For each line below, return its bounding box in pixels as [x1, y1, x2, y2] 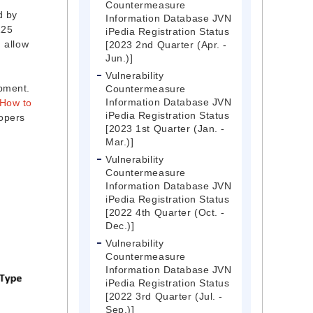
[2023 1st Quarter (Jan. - [105, 123, 225, 135]
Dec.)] [105, 220, 135, 232]
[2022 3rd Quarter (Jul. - [105, 291, 223, 303]
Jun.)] [105, 52, 133, 64]
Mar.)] [105, 136, 134, 148]
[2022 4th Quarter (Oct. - [105, 207, 225, 219]
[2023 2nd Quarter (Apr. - [105, 39, 227, 51]
